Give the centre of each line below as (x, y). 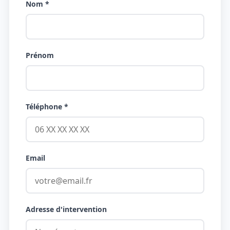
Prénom (40, 55)
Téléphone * (47, 106)
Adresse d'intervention (66, 209)
